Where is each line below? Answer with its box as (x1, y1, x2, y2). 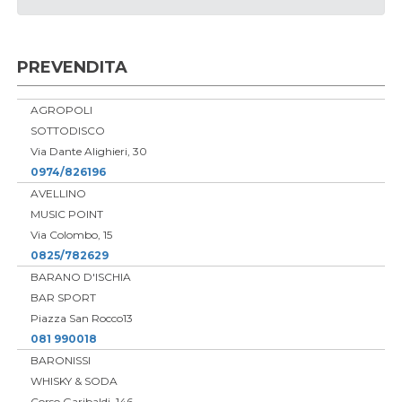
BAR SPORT (30, 290, 96, 304)
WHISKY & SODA (30, 373, 118, 388)
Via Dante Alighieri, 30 (30, 144, 147, 158)
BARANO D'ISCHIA (30, 269, 131, 284)
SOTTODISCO (30, 123, 105, 137)
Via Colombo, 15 (30, 227, 112, 241)
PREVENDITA (16, 57, 127, 77)
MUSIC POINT (30, 206, 103, 221)
